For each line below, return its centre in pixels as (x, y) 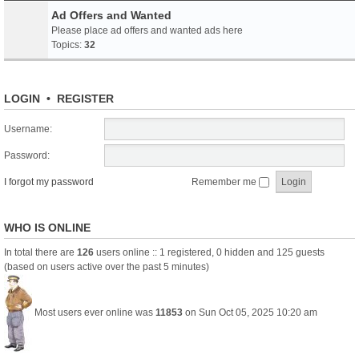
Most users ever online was (94, 313)
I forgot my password (49, 182)
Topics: (68, 45)
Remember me (225, 182)
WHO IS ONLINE (47, 228)
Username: (28, 129)
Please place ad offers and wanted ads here (147, 30)
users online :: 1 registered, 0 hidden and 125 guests (209, 252)
